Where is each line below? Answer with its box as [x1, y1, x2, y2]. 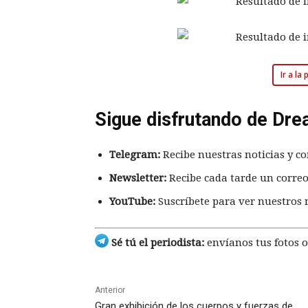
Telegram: [109, 148, 160, 161]
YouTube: [109, 195, 155, 208]
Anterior [95, 285, 125, 296]
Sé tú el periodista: [109, 236, 204, 250]
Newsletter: [109, 171, 166, 184]
